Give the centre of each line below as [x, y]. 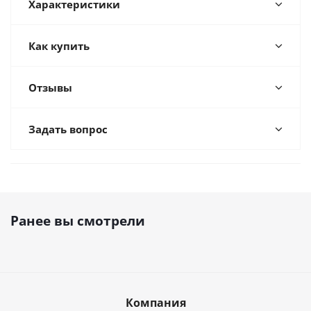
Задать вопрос [68, 129]
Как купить [59, 46]
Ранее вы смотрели [78, 221]
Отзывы [50, 87]
